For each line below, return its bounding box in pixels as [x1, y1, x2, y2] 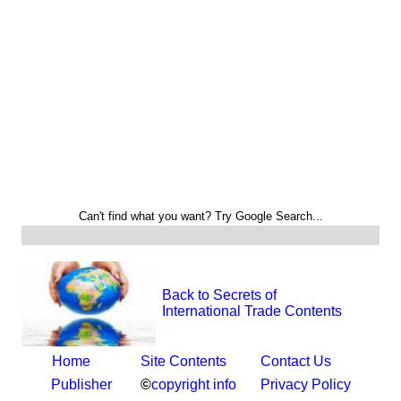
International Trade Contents [162, 303, 342, 319]
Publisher [50, 377, 112, 392]
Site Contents [141, 354, 226, 369]
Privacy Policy [260, 377, 351, 392]
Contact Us [260, 354, 331, 369]
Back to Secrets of [162, 287, 277, 303]
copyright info [151, 377, 236, 392]
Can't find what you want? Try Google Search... [78, 209, 323, 223]
